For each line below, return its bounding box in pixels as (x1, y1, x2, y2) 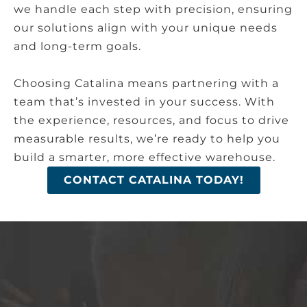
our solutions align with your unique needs (14, 21, 278, 34)
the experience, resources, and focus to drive (14, 113, 289, 127)
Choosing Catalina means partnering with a (14, 76, 279, 90)
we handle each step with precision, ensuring (14, 2, 293, 16)
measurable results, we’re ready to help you (14, 132, 280, 145)
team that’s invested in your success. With (14, 95, 275, 108)
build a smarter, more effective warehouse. (14, 150, 275, 164)
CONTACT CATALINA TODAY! (63, 173, 244, 186)
